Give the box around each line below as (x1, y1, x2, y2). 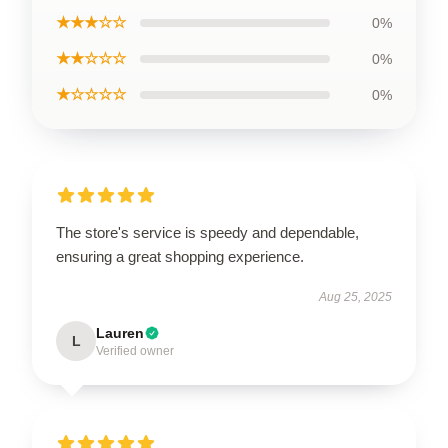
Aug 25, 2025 (319, 290, 392, 304)
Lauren (96, 325, 144, 341)
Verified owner (96, 344, 174, 358)
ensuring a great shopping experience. (56, 248, 304, 265)
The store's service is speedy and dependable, (56, 224, 359, 241)
